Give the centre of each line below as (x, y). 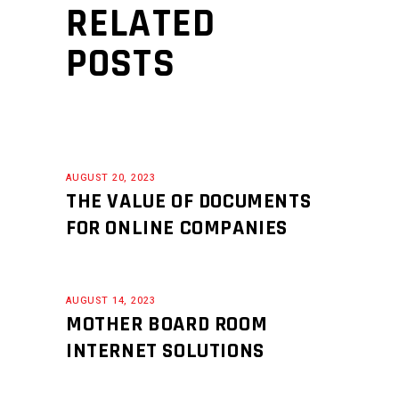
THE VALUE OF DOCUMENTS (189, 201)
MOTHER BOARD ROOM (167, 324)
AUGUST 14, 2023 (111, 301)
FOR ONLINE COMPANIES (177, 228)
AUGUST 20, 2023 (111, 178)
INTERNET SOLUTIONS (165, 351)
